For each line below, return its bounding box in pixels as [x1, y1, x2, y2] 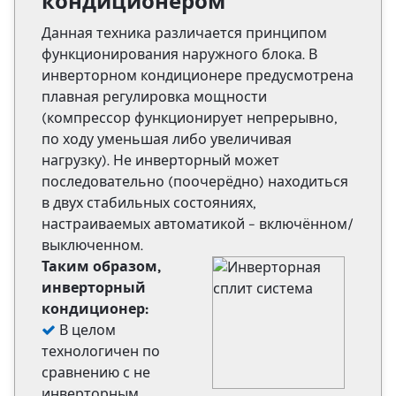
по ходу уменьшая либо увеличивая [42, 130, 292, 148]
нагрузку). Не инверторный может [42, 151, 279, 169]
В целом [56, 321, 116, 339]
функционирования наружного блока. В [42, 45, 317, 63]
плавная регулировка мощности [42, 88, 267, 105]
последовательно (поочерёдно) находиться [42, 172, 348, 190]
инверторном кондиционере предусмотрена [42, 66, 354, 84]
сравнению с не [42, 363, 150, 381]
